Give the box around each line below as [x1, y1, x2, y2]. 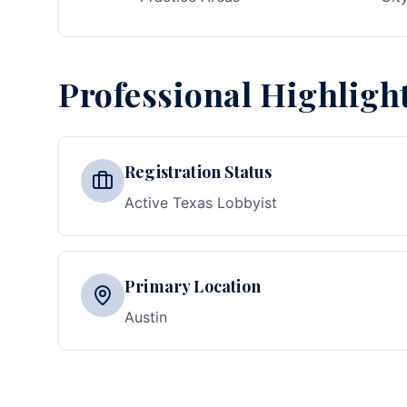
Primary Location [124, 275, 261, 297]
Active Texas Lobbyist [124, 194, 277, 212]
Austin [124, 308, 167, 326]
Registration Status [124, 161, 273, 183]
